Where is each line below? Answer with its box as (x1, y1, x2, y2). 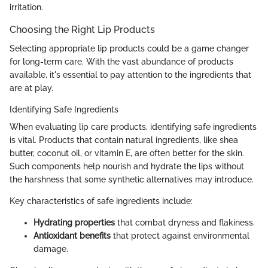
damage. (33, 244, 68, 254)
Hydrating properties (33, 218, 115, 228)
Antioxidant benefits (33, 231, 111, 241)
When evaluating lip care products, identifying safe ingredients (10, 122, 257, 132)
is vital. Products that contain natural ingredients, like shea (10, 135, 238, 145)
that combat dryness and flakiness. (115, 218, 255, 228)
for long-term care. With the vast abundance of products (10, 57, 233, 67)
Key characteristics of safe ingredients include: (10, 196, 193, 206)
